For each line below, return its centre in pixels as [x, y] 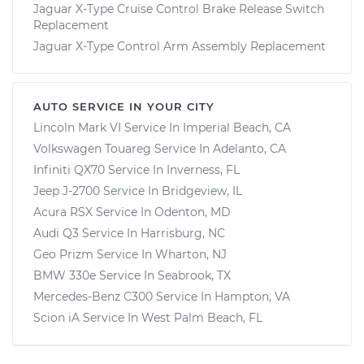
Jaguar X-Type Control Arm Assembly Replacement [180, 46]
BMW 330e [65, 275]
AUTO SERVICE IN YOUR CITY [124, 106]
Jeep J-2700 [67, 191]
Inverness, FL [203, 169]
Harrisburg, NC [183, 233]
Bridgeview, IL [202, 191]
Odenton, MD [193, 212]
